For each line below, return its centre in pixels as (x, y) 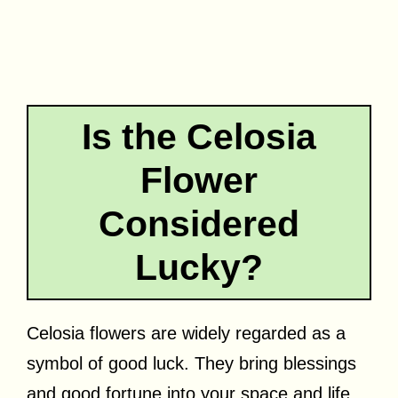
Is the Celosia (199, 136)
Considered (199, 223)
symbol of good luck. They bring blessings (191, 363)
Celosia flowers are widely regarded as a (186, 333)
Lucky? (199, 267)
